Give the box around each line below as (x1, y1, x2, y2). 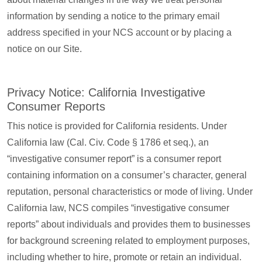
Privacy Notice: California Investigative (7, 86, 205, 99)
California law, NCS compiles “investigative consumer (7, 203, 229, 213)
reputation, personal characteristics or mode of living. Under (7, 187, 253, 196)
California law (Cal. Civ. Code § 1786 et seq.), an (7, 137, 209, 147)
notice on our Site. (7, 44, 82, 54)
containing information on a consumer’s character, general (7, 170, 247, 180)
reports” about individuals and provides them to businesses (7, 219, 250, 229)
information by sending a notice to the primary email (7, 11, 220, 21)
